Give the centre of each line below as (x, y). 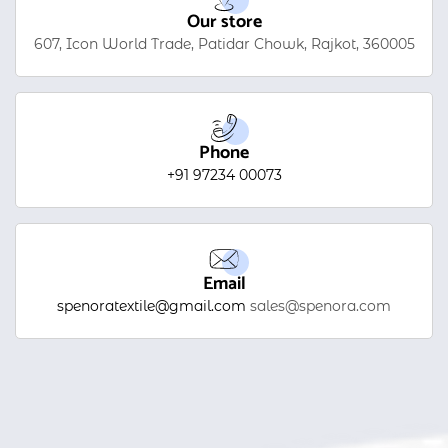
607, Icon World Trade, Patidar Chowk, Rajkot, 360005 (224, 44)
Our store (224, 22)
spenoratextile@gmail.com (151, 306)
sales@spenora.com (318, 306)
